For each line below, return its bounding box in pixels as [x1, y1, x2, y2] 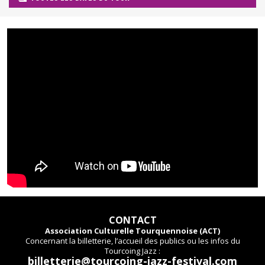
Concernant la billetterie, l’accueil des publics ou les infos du [25, 235, 240, 246]
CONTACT [108, 213, 157, 227]
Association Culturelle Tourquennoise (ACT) [45, 225, 220, 236]
